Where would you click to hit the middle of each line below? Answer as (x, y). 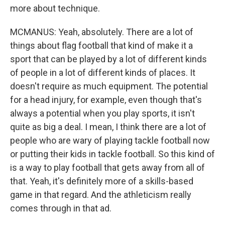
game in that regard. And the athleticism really (101, 195)
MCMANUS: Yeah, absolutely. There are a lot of (102, 32)
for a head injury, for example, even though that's (106, 100)
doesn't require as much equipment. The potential (109, 86)
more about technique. (55, 8)
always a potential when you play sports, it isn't (102, 113)
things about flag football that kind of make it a (101, 45)
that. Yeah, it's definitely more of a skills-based (102, 181)
